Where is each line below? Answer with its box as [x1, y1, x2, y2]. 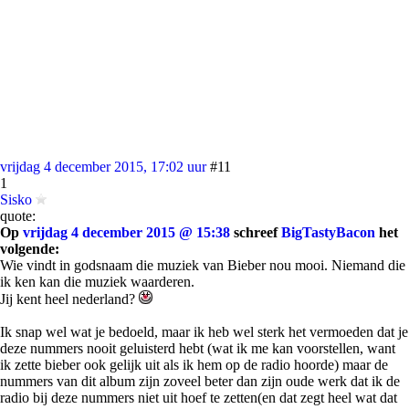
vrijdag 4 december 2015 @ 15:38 [23, 225, 230, 240]
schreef [230, 225, 281, 240]
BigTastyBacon [281, 225, 375, 240]
